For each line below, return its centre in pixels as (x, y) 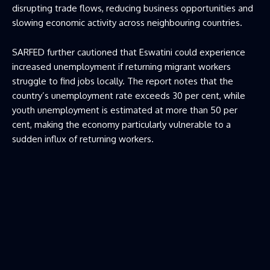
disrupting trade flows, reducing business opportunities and (133, 8)
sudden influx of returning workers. (83, 139)
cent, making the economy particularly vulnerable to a (121, 125)
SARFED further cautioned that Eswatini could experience (129, 52)
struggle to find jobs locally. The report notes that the (123, 81)
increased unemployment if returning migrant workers (121, 67)
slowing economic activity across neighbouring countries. (127, 23)
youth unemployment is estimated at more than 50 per (125, 110)
